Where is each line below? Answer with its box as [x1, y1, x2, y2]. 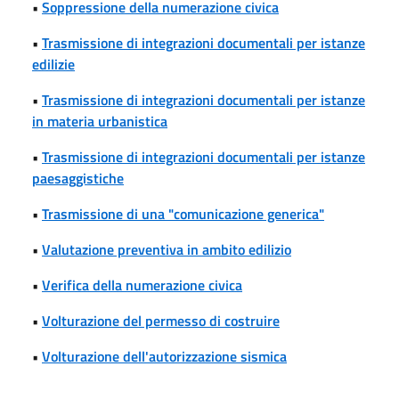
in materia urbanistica [32, 110, 167, 132]
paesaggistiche [32, 167, 124, 189]
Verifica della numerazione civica [42, 273, 242, 296]
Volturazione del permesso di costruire [42, 309, 280, 331]
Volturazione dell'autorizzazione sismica [42, 345, 287, 367]
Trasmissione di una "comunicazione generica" [42, 202, 324, 224]
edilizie [32, 53, 75, 75]
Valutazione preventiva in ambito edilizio [42, 238, 291, 260]
